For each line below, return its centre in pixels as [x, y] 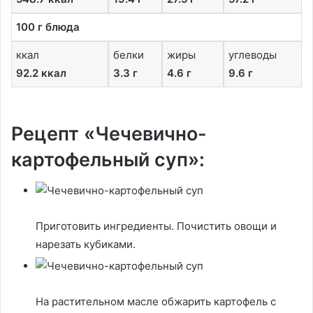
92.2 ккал [41, 73]
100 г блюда [48, 27]
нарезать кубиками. [86, 244]
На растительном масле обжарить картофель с [156, 301]
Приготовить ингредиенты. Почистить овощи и [156, 226]
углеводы [253, 55]
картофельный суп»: [108, 159]
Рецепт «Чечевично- [109, 133]
